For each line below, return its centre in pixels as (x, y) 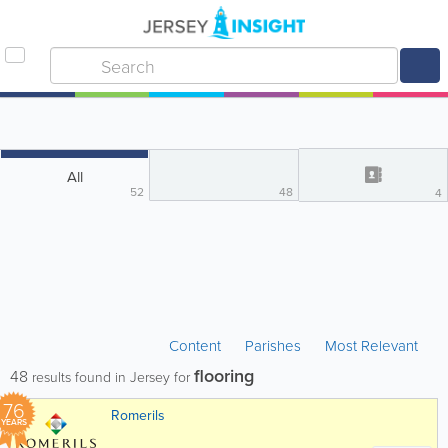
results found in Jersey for (111, 376)
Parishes (273, 345)
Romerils (138, 415)
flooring (224, 375)
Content (197, 345)
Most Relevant (371, 345)
